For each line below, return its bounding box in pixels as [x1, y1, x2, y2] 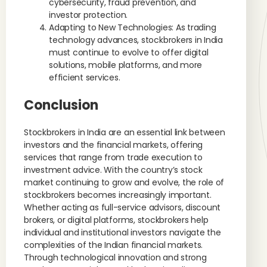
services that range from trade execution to [24, 151, 203, 163]
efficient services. [49, 72, 120, 83]
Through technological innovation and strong [24, 252, 207, 263]
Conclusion [24, 96, 98, 114]
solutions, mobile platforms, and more [49, 59, 203, 71]
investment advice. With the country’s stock [24, 164, 203, 176]
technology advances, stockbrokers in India [49, 34, 223, 46]
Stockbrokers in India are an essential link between [24, 126, 225, 138]
